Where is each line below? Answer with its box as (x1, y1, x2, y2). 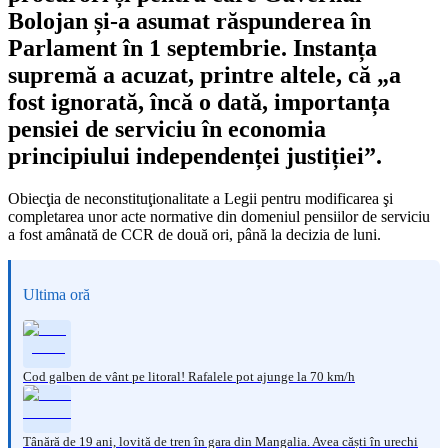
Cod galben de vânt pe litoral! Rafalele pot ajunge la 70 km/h (23, 368, 355, 384)
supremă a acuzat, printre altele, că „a (8, 61, 401, 88)
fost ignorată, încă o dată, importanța (8, 88, 390, 115)
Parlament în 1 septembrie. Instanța (8, 34, 377, 61)
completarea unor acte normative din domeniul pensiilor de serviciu (8, 207, 430, 225)
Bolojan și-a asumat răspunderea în (8, 7, 371, 34)
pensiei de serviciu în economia (8, 115, 326, 142)
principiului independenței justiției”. (8, 142, 382, 169)
